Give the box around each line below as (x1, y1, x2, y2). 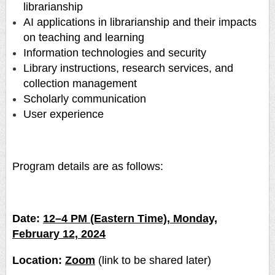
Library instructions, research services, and (23, 61, 233, 74)
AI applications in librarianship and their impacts (23, 15, 257, 28)
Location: (12, 254, 62, 266)
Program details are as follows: (12, 160, 163, 172)
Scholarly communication (23, 92, 146, 105)
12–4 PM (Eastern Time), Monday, (43, 212, 217, 225)
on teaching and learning (23, 31, 144, 44)
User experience (23, 107, 104, 120)
